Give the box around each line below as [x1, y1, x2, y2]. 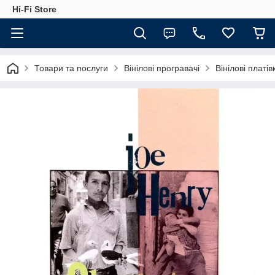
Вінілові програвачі [124, 63, 199, 73]
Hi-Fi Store [12, 4, 56, 14]
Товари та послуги [34, 63, 108, 73]
